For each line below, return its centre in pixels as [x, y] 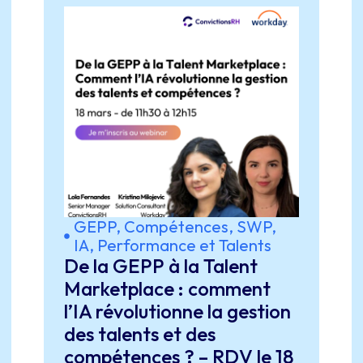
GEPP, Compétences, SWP [172, 226]
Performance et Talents [184, 245]
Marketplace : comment [167, 288]
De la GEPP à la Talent [160, 266]
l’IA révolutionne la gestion [177, 311]
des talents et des [139, 334]
